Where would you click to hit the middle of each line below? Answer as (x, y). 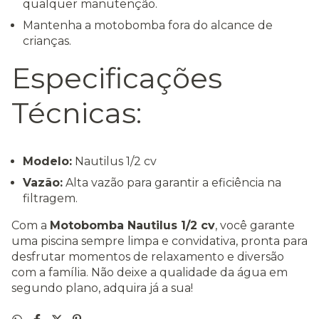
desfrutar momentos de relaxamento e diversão (148, 257)
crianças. (47, 41)
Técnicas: (77, 113)
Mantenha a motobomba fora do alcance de (148, 26)
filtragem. (50, 199)
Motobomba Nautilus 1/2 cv (132, 226)
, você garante (255, 226)
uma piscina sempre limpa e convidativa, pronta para (159, 241)
